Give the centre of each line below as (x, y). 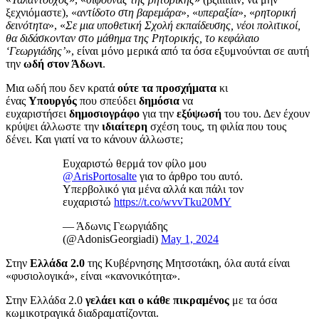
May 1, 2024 (190, 239)
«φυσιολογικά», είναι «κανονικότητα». (93, 276)
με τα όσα (253, 300)
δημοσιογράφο (104, 113)
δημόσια (159, 100)
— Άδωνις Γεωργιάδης (115, 226)
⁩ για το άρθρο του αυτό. (190, 176)
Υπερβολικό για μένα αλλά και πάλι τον (153, 189)
